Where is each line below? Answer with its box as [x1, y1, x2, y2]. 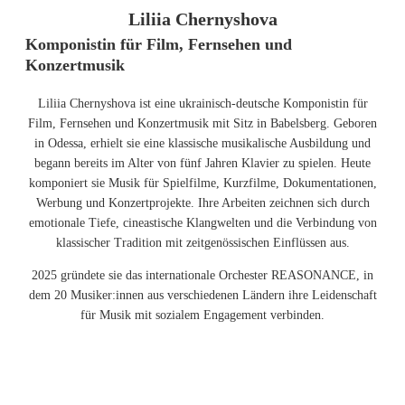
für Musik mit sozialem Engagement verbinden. [80, 308, 325, 322]
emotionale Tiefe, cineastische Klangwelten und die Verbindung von [28, 216, 377, 230]
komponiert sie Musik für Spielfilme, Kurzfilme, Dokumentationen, [28, 176, 377, 190]
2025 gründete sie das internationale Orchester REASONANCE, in [32, 268, 373, 282]
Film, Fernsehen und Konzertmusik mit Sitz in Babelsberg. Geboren [28, 117, 377, 130]
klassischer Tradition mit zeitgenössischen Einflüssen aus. [55, 236, 350, 250]
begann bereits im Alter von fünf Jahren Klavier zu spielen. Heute [34, 156, 371, 170]
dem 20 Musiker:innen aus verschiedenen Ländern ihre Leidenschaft [28, 288, 377, 302]
